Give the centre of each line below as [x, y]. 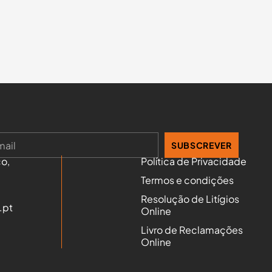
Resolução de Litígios [190, 199]
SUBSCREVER [201, 145]
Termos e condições [187, 180]
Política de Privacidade [193, 161]
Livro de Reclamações [192, 229]
